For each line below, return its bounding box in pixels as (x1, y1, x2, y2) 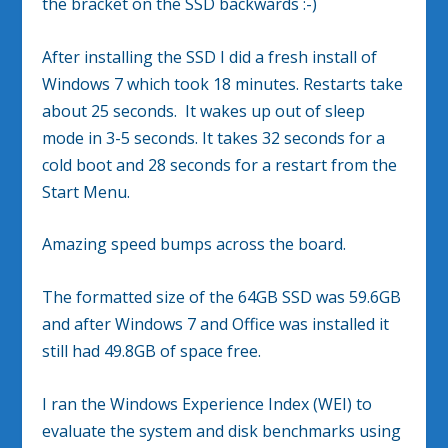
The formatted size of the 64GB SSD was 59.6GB (42, 285, 402, 308)
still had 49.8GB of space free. (42, 339, 262, 362)
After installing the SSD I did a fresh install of (42, 45, 378, 68)
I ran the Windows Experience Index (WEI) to (42, 392, 373, 415)
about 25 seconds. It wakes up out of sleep (42, 99, 366, 122)
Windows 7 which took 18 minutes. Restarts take (42, 72, 404, 95)
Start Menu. (42, 180, 131, 203)
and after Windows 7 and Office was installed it (42, 312, 390, 335)
